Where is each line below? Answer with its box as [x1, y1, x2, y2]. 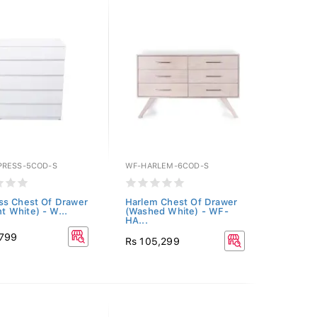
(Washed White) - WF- [125, 206, 229, 217]
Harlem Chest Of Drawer [125, 197, 238, 207]
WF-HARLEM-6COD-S [125, 161, 209, 171]
